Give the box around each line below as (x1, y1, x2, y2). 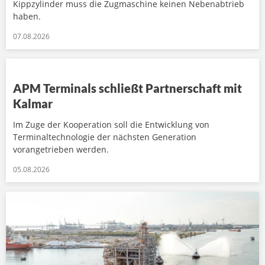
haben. (13, 11, 41, 22)
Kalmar (13, 96, 53, 111)
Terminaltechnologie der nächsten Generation (13, 131, 196, 143)
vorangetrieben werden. (13, 144, 109, 155)
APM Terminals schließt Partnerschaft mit (13, 81, 242, 95)
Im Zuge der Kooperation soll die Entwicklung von (13, 119, 209, 130)
